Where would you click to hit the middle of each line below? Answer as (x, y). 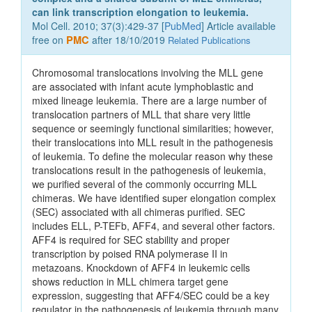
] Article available (239, 26)
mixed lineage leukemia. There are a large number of (149, 101)
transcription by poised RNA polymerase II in (130, 254)
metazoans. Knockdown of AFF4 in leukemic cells (141, 268)
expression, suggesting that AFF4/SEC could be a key (151, 296)
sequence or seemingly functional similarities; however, (153, 128)
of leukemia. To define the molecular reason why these (153, 156)
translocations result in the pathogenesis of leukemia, (149, 170)
